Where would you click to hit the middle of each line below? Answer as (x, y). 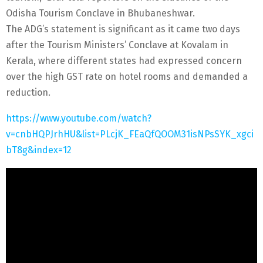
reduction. (28, 92)
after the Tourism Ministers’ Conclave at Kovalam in (117, 45)
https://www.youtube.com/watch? (79, 118)
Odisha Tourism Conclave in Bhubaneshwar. (100, 13)
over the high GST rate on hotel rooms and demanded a (127, 76)
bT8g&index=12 (39, 150)
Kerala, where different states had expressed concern (124, 60)
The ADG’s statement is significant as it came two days (123, 29)
